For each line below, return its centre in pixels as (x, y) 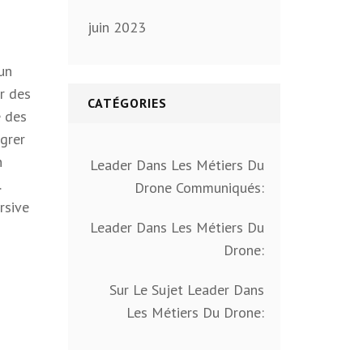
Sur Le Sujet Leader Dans (187, 290)
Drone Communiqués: (199, 188)
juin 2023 (116, 28)
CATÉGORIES (127, 103)
